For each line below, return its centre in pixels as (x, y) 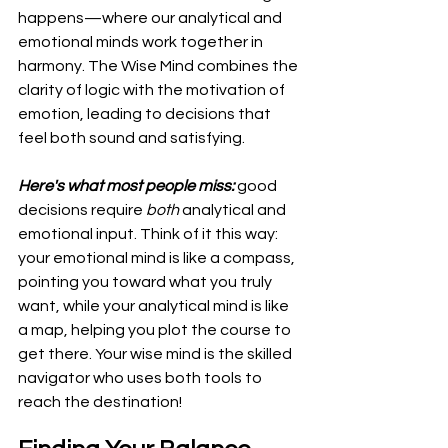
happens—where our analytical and (151, 17)
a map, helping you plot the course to (156, 329)
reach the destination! (100, 401)
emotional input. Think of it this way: (149, 233)
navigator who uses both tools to (141, 377)
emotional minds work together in (142, 41)
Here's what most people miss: (126, 185)
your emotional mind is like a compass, (158, 257)
